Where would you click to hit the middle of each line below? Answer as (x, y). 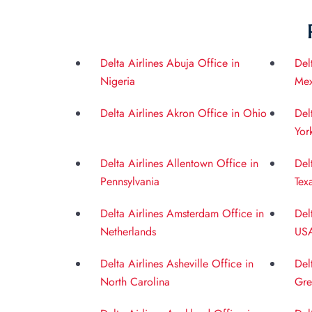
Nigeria (118, 81)
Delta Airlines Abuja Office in (170, 63)
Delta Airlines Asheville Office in (177, 263)
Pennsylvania (130, 181)
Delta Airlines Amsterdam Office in (182, 213)
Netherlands (128, 231)
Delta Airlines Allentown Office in (179, 163)
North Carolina (135, 281)
